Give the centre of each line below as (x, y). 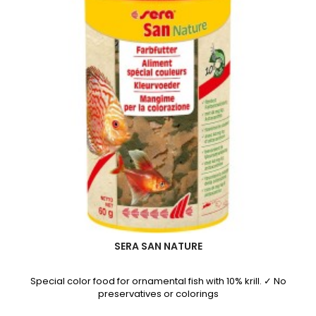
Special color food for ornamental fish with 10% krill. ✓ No (158, 281)
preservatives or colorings (158, 294)
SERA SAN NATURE (158, 247)
